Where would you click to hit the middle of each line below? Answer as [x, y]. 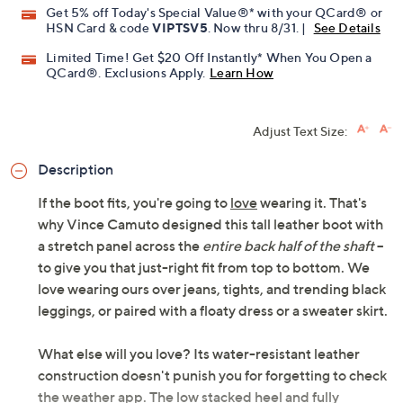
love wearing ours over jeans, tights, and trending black [212, 289]
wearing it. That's [312, 203]
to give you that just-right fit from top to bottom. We [204, 268]
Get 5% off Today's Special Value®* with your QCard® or [215, 13]
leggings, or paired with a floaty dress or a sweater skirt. [213, 311]
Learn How [242, 73]
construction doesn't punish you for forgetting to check [212, 376]
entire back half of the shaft [288, 246]
